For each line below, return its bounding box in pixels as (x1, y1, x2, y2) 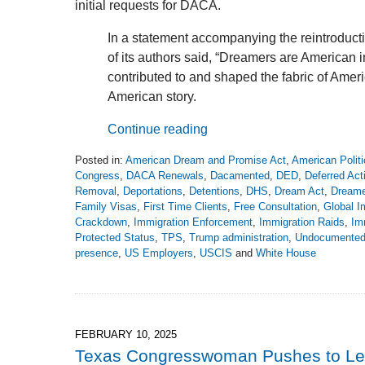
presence (75, 247, 118, 260)
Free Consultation (234, 200, 317, 213)
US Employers (125, 247, 193, 260)
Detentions (189, 185, 240, 198)
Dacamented (210, 169, 270, 182)
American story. (108, 90, 196, 104)
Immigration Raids (259, 216, 345, 229)
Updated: (74, 262, 117, 275)
